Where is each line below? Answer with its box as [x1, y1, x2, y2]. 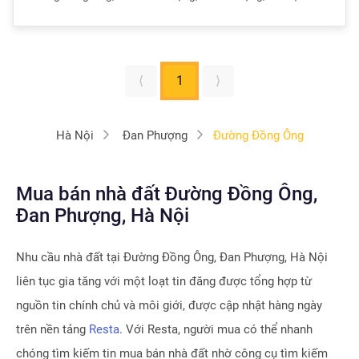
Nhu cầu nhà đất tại [16, 250, 123, 264]
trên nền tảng [16, 322, 89, 337]
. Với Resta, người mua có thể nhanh [119, 322, 313, 337]
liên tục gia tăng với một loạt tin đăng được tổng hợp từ [16, 274, 312, 288]
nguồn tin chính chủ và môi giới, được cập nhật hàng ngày [16, 298, 322, 313]
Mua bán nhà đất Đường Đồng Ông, [16, 182, 317, 205]
